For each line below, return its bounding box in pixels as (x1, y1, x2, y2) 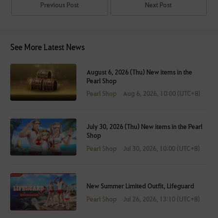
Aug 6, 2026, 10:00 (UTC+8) (123, 89, 200, 98)
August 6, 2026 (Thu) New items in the (87, 67, 193, 76)
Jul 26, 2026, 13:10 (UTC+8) (123, 194, 200, 203)
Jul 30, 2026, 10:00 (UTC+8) (123, 144, 200, 152)
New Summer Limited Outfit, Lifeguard (87, 181, 195, 190)
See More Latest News (10, 42, 85, 53)
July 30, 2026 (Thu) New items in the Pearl (87, 122, 203, 131)
